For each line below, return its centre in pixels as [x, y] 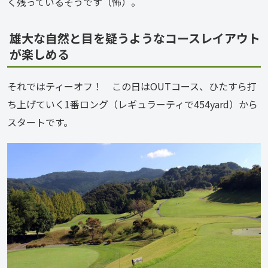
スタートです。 [40, 122]
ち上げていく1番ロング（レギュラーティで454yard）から [133, 104]
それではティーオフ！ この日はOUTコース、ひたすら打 [132, 86]
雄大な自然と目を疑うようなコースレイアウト [135, 38]
